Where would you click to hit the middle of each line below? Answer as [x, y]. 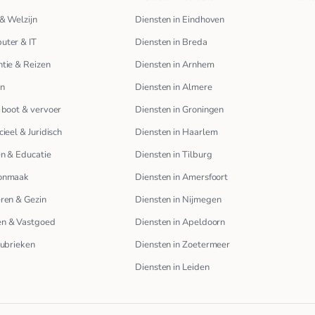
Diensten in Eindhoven [180, 19]
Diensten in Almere [174, 87]
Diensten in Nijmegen [178, 199]
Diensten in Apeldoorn [180, 222]
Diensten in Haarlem [176, 132]
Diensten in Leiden [172, 267]
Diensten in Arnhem [175, 64]
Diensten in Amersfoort [182, 177]
